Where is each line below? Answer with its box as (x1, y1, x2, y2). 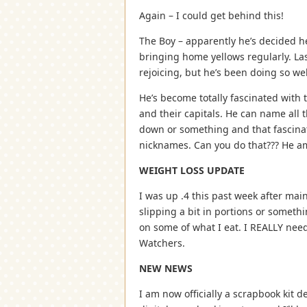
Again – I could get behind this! (139, 8, 284, 22)
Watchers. (139, 236, 185, 249)
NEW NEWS (139, 261, 193, 275)
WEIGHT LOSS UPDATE (139, 163, 245, 177)
